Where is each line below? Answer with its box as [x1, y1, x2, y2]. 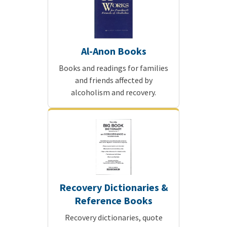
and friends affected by [74, 75, 153, 86]
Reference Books [74, 194, 153, 207]
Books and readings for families [59, 63, 168, 73]
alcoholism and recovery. [71, 87, 156, 98]
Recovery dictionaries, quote [64, 212, 163, 223]
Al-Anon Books [81, 45, 146, 58]
